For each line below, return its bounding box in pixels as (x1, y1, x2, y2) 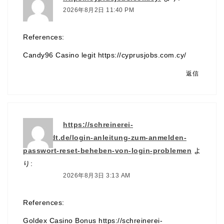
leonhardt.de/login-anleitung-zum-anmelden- (23, 133, 186, 142)
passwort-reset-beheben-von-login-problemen (23, 146, 191, 155)
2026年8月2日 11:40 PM (63, 6, 134, 14)
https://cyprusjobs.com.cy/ (97, 51, 186, 59)
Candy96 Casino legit (23, 51, 98, 59)
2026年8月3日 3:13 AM (63, 172, 130, 179)
